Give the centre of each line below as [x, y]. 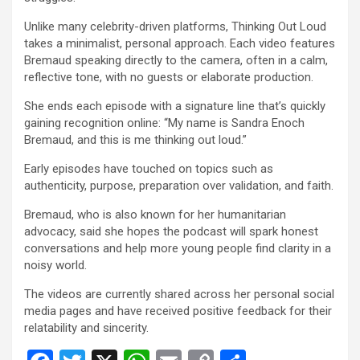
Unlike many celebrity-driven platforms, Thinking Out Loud [175, 26]
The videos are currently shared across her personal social [179, 294]
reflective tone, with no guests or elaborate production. [169, 77]
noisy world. [55, 265]
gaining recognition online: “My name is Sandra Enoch [164, 123]
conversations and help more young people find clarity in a [178, 248]
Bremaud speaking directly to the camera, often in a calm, [176, 60]
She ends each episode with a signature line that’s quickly [175, 106]
